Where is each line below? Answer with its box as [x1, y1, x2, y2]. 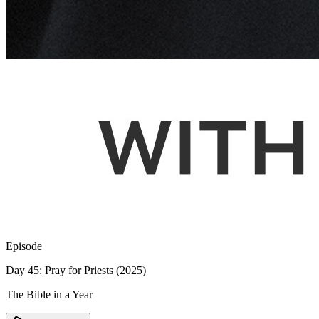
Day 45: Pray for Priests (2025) [6, 264, 146, 276]
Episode [6, 240, 42, 252]
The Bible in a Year [6, 288, 93, 300]
